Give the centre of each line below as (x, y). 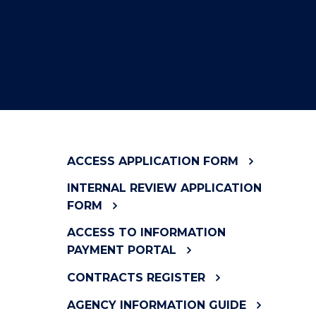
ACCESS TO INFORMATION (146, 232)
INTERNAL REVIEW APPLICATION (164, 188)
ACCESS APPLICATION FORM (152, 161)
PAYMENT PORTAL (121, 250)
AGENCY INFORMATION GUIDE (156, 305)
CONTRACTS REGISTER (136, 278)
